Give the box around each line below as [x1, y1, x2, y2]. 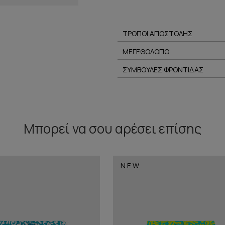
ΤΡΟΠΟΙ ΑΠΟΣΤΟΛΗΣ [123, 29, 192, 38]
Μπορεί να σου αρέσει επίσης [24, 120, 201, 138]
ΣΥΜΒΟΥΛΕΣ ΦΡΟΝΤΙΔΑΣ [123, 65, 203, 74]
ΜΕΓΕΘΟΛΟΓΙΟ [123, 47, 169, 56]
